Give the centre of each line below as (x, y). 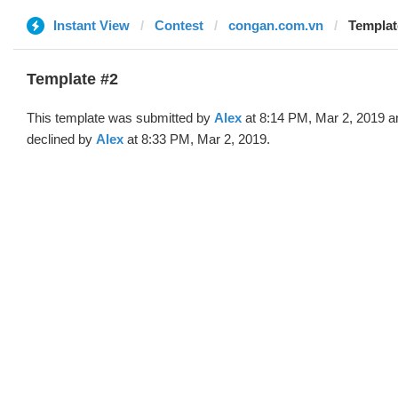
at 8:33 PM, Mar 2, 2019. (197, 139)
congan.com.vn (276, 25)
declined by (61, 139)
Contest (179, 25)
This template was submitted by (120, 118)
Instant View (92, 25)
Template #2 (72, 79)
